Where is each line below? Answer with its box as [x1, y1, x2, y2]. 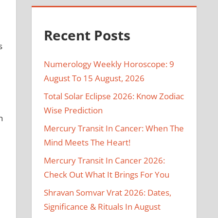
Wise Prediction [44, 105, 103, 116]
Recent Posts [44, 25, 131, 44]
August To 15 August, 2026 [44, 73, 145, 84]
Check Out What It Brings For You [44, 169, 170, 181]
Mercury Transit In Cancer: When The [44, 123, 184, 134]
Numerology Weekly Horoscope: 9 [44, 58, 175, 70]
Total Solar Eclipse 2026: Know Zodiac [44, 91, 184, 102]
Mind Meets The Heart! [44, 137, 131, 148]
